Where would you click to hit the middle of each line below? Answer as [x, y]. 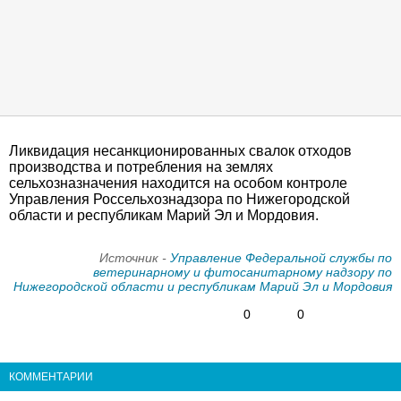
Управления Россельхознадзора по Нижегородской [179, 199]
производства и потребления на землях [141, 167]
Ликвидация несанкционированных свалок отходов [180, 151]
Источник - [135, 258]
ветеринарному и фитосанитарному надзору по [243, 272]
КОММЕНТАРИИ [51, 376]
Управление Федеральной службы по [281, 258]
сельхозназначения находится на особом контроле [178, 183]
